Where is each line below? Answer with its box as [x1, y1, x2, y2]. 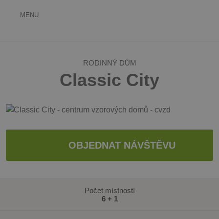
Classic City [60, 70, 159, 90]
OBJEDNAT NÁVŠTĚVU [68, 139, 175, 151]
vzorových [50, 22, 115, 38]
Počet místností [84, 186, 135, 195]
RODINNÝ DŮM [83, 59, 136, 67]
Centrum [50, 5, 104, 21]
